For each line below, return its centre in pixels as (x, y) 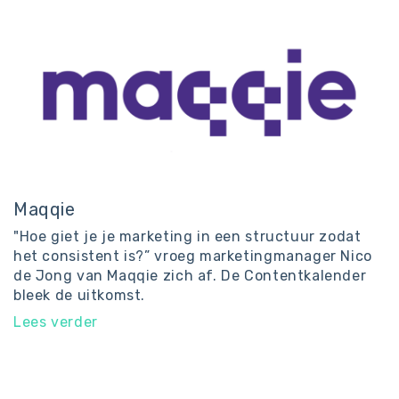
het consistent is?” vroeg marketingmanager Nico (193, 256)
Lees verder (56, 322)
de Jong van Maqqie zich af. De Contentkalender (190, 276)
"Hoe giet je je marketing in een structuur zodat (187, 236)
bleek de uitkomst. (80, 295)
